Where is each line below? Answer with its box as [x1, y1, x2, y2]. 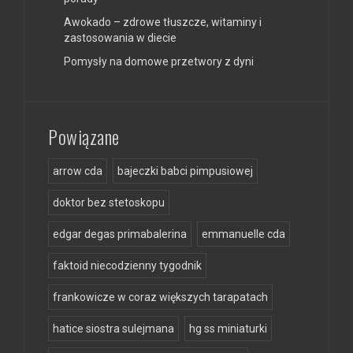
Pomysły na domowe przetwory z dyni [64, 54, 254, 68]
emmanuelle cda [202, 227, 285, 240]
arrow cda [53, 164, 102, 177]
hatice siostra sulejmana [53, 321, 174, 335]
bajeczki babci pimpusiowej [117, 164, 253, 177]
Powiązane [48, 121, 120, 150]
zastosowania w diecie [64, 31, 176, 44]
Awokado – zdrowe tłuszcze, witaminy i [64, 15, 262, 28]
